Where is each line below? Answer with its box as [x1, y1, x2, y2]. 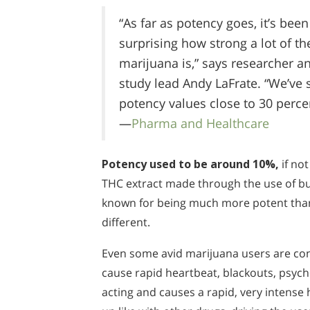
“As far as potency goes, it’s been [119, 14, 309, 31]
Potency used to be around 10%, [102, 156, 279, 172]
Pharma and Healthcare [131, 114, 269, 131]
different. [102, 214, 150, 230]
